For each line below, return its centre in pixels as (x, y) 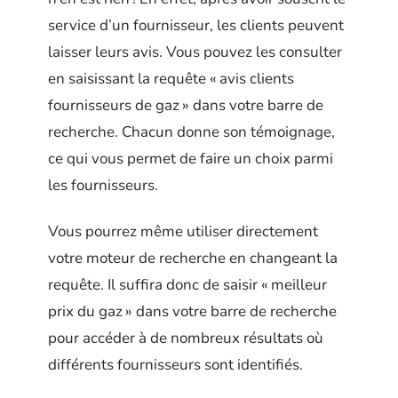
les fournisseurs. (103, 185)
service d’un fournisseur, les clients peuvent (196, 25)
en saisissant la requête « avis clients (171, 78)
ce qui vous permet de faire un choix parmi (191, 158)
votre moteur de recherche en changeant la (193, 258)
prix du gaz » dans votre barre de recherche (192, 311)
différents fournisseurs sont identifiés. (175, 365)
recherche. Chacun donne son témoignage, (191, 131)
